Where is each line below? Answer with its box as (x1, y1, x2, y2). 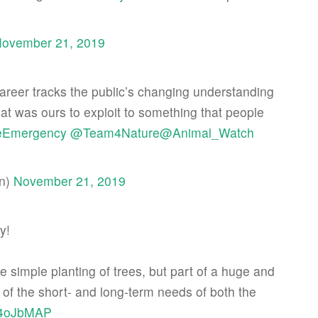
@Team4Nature (70, 124, 160, 141)
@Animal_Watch (160, 124, 254, 141)
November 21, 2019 (13, 172, 126, 190)
